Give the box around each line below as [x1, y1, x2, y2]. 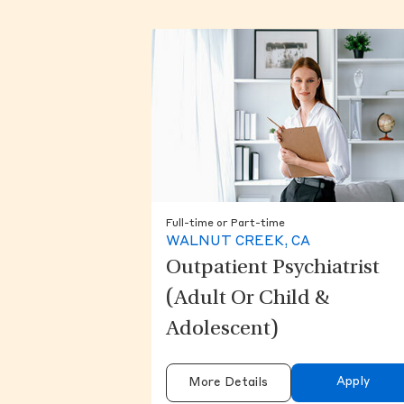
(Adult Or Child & [166, 289, 329, 311]
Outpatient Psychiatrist [166, 258, 380, 280]
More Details [188, 377, 269, 390]
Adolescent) [166, 319, 279, 342]
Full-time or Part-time [166, 218, 285, 230]
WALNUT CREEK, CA [166, 235, 310, 250]
